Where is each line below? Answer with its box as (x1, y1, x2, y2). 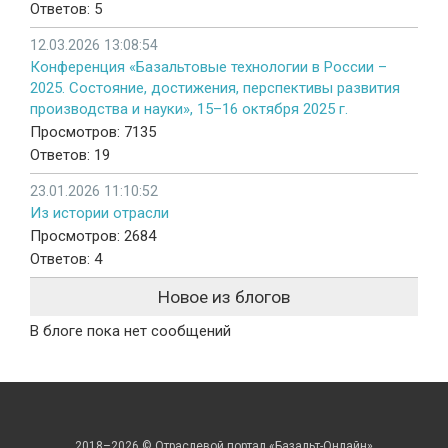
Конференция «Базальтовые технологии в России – (30, 58, 387, 77)
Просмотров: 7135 (30, 123, 156, 142)
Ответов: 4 (30, 250, 102, 269)
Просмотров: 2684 (30, 227, 156, 246)
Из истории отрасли (30, 204, 169, 223)
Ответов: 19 (30, 146, 110, 165)
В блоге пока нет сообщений (30, 322, 231, 341)
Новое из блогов (158, 287, 290, 308)
